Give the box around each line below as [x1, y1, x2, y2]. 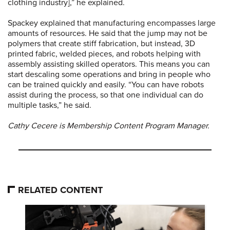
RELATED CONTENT [18, 184, 103, 196]
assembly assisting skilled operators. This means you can [8, 59, 210, 69]
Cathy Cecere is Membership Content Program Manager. [8, 120, 209, 131]
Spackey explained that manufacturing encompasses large [8, 17, 216, 28]
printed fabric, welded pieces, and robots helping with [8, 48, 201, 59]
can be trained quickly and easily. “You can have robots [8, 79, 204, 90]
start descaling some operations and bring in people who [8, 69, 210, 80]
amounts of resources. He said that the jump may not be [8, 28, 207, 39]
